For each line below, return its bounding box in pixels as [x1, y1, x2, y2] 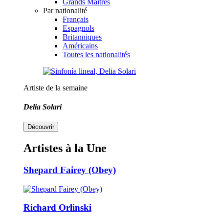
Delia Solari [23, 102, 62, 111]
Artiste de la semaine [23, 83, 88, 92]
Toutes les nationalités [63, 50, 130, 59]
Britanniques [63, 32, 102, 41]
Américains [63, 41, 98, 50]
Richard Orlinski [23, 202, 91, 213]
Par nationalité [43, 6, 87, 15]
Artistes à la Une [23, 142, 107, 155]
